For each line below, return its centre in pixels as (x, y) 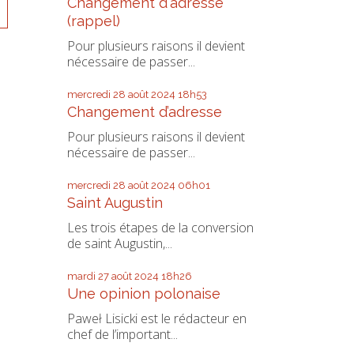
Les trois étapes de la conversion (160, 228)
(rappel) (93, 21)
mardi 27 (88, 277)
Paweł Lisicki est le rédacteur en (156, 319)
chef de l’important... (122, 335)
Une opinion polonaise (143, 294)
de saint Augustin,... (119, 244)
